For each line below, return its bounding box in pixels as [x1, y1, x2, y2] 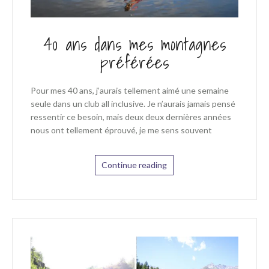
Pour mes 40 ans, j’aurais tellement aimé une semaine [30, 85, 229, 96]
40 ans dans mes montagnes [43, 31, 226, 58]
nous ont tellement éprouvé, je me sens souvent [30, 125, 212, 136]
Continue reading [101, 160, 168, 171]
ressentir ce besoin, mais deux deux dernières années [30, 112, 231, 122]
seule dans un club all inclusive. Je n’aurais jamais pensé [30, 98, 235, 109]
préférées [100, 49, 169, 76]
